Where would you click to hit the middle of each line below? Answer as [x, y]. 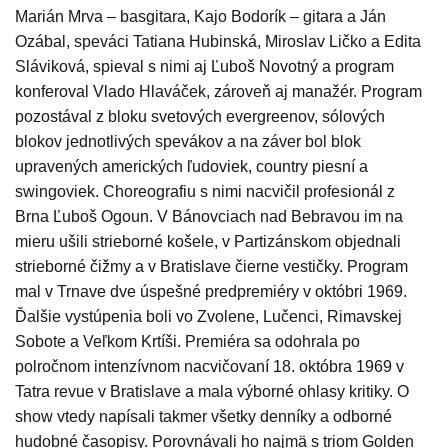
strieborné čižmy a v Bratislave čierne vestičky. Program [211, 267]
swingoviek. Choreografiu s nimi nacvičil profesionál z [205, 192]
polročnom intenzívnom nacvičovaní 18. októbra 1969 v [209, 367]
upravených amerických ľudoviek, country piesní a [191, 167]
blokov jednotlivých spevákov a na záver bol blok [188, 142]
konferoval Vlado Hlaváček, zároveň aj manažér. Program [218, 92]
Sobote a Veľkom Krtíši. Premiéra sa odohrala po [187, 342]
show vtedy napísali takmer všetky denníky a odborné [203, 417]
